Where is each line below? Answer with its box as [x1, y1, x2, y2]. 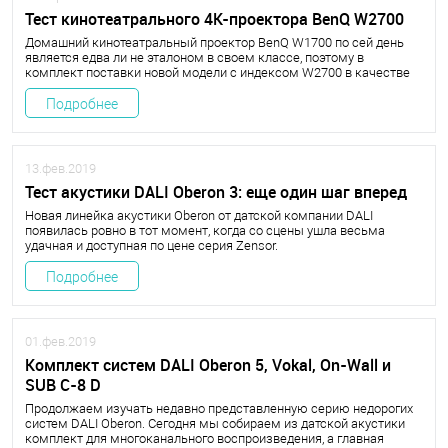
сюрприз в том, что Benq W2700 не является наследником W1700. [25, 95, 417, 110]
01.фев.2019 [25, 334, 96, 349]
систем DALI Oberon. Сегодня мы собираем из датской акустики [25, 416, 405, 431]
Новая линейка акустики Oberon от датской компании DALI [25, 208, 373, 223]
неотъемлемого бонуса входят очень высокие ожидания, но [25, 80, 381, 95]
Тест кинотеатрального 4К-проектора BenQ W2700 [25, 8, 404, 30]
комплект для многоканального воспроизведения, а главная [25, 431, 384, 446]
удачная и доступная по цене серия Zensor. [25, 238, 278, 253]
